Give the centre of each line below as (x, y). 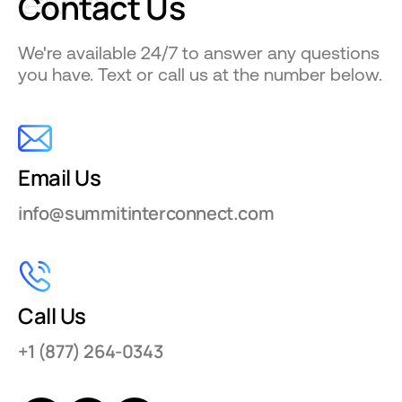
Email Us (60, 177)
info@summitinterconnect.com (146, 213)
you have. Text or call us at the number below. (200, 74)
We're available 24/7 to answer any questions (199, 52)
